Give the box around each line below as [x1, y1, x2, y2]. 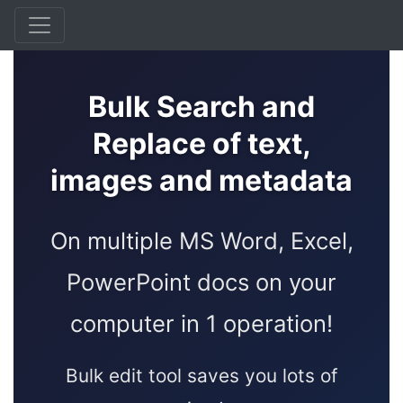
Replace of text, [92, 126, 311, 161]
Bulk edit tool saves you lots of [65, 364, 338, 387]
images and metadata [50, 163, 353, 198]
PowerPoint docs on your [67, 268, 336, 296]
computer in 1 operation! [70, 309, 333, 337]
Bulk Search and [88, 89, 315, 124]
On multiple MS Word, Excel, [49, 227, 354, 255]
